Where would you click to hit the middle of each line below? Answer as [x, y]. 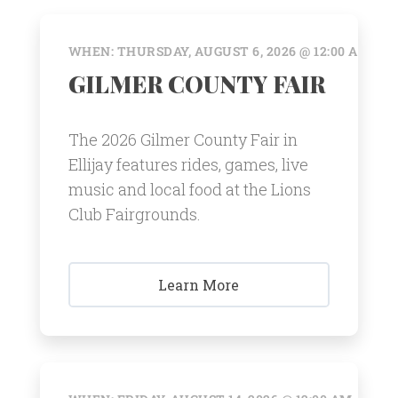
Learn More [199, 284]
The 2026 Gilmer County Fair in [183, 140]
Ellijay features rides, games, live [188, 165]
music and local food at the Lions [189, 190]
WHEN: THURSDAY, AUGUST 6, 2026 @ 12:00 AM [219, 52]
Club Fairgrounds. [134, 215]
